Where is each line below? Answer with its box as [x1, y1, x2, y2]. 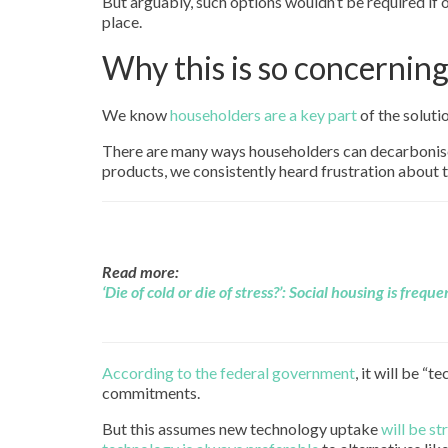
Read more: [102, 262, 179, 282]
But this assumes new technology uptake [102, 419, 381, 439]
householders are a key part [170, 105, 357, 125]
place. [102, 12, 142, 32]
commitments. [102, 383, 200, 403]
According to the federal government [102, 363, 355, 383]
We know [102, 105, 170, 125]
